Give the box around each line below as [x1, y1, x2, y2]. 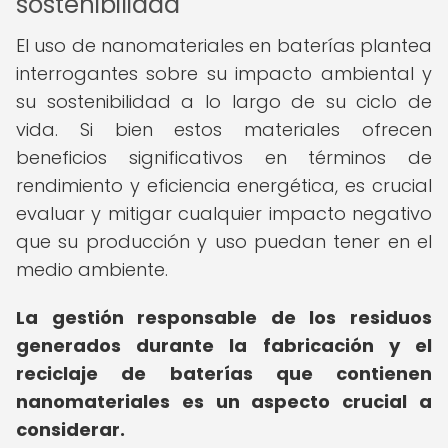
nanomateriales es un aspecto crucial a [16, 389, 432, 414]
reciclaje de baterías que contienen [16, 361, 432, 386]
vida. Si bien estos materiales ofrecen [16, 117, 432, 142]
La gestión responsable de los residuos [16, 305, 432, 330]
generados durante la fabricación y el [16, 333, 432, 358]
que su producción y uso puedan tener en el [16, 229, 432, 254]
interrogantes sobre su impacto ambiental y [16, 61, 432, 86]
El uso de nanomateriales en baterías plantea [16, 33, 432, 58]
